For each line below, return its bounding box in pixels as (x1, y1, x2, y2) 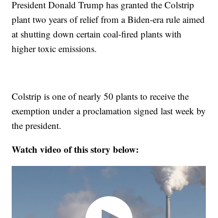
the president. (12, 119, 62, 132)
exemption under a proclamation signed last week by (12, 105, 206, 117)
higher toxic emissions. (12, 42, 97, 55)
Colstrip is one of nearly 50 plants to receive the (12, 90, 189, 103)
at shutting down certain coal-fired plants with (12, 28, 182, 40)
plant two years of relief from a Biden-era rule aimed (12, 13, 205, 26)
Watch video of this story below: (12, 143, 139, 156)
